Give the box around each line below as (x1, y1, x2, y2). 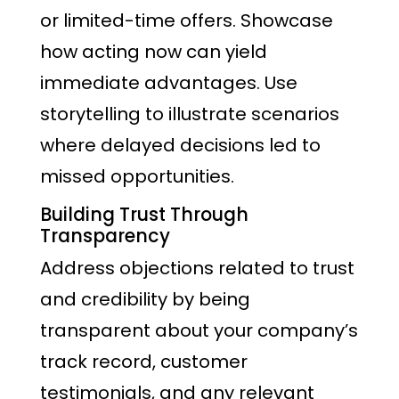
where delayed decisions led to (40, 132, 321, 158)
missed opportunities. (40, 163, 234, 189)
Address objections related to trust (40, 256, 354, 281)
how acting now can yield (40, 38, 267, 64)
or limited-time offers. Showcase (40, 7, 333, 33)
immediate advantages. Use (40, 69, 297, 95)
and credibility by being (40, 287, 250, 313)
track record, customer (40, 349, 248, 375)
